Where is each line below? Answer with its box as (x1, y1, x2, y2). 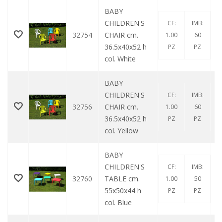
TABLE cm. (105, 174, 140, 184)
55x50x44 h (105, 186, 141, 196)
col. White (105, 54, 136, 64)
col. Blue (105, 198, 132, 208)
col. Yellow (105, 126, 138, 136)
